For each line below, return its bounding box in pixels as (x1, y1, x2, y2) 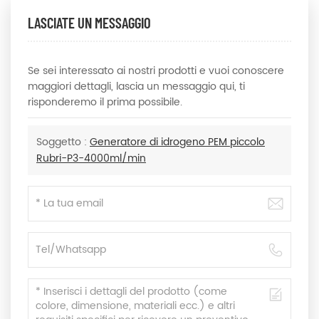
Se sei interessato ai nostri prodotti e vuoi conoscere (28, 63, 284, 80)
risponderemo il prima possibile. (28, 94, 182, 111)
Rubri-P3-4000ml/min (36, 150, 146, 167)
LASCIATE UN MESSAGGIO (28, 14, 151, 32)
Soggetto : (36, 134, 90, 151)
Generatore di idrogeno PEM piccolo (90, 134, 265, 151)
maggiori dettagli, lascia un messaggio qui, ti (28, 78, 245, 95)
